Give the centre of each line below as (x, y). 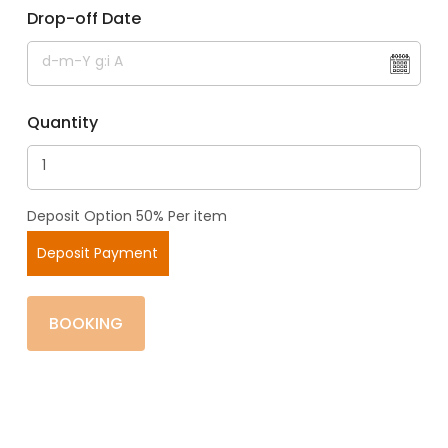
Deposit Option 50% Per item (126, 215)
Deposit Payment (98, 253)
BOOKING (85, 323)
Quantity (62, 122)
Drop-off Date (83, 18)
